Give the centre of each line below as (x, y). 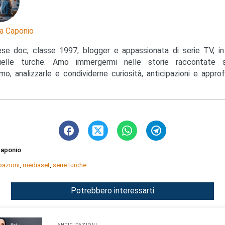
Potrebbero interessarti (113, 191)
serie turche (70, 165)
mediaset (36, 165)
